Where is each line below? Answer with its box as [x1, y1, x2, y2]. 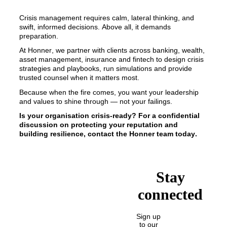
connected [138, 186, 203, 203]
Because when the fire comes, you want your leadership [19, 88, 199, 96]
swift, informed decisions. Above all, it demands [19, 22, 171, 31]
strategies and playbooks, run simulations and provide [19, 64, 192, 73]
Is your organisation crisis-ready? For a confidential [19, 111, 200, 120]
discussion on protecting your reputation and [19, 121, 178, 129]
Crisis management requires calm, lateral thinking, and [19, 13, 194, 22]
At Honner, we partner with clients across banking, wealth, [19, 46, 205, 55]
